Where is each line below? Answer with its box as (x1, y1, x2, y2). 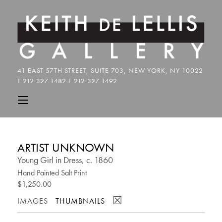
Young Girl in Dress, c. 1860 (17, 154, 113, 166)
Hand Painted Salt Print (17, 167, 87, 178)
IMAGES (17, 196, 48, 207)
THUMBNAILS (55, 196, 105, 207)
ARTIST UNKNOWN (17, 140, 114, 156)
